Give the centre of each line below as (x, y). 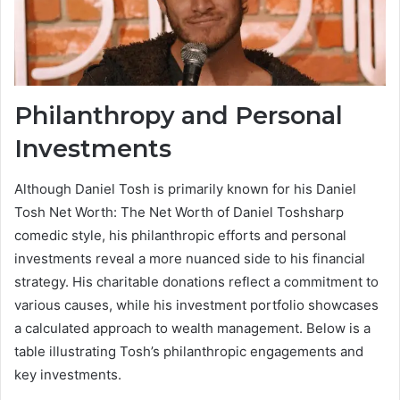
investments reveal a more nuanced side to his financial (190, 258)
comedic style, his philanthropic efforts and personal (180, 235)
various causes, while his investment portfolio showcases (196, 304)
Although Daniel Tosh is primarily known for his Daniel (185, 188)
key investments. (68, 374)
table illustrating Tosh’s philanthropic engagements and (189, 351)
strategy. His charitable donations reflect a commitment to (196, 281)
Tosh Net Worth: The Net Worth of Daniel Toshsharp (179, 212)
